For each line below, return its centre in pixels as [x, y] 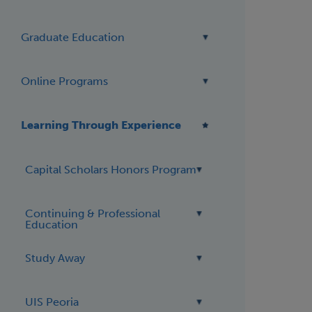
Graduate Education [73, 37]
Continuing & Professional [93, 214]
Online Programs [65, 81]
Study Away [55, 258]
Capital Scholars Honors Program [111, 169]
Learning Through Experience [101, 125]
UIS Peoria [52, 302]
